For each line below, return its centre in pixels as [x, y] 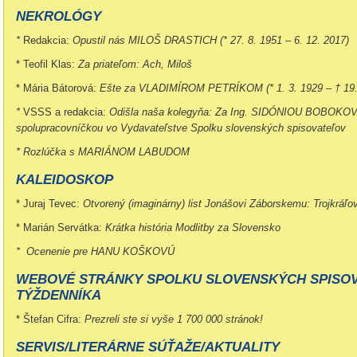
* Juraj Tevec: [48, 204]
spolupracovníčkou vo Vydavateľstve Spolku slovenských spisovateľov [181, 128]
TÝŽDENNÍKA [59, 295]
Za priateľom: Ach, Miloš [135, 64]
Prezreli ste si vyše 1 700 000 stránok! [174, 319]
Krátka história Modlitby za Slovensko [191, 228]
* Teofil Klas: [47, 64]
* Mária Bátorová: [58, 88]
